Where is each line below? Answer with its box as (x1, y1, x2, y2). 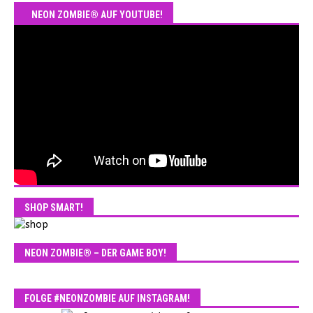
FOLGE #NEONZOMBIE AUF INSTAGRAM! (24, 293, 190, 304)
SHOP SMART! (24, 202, 83, 213)
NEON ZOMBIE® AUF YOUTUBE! (31, 8, 163, 20)
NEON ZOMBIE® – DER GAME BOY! (24, 247, 166, 259)
